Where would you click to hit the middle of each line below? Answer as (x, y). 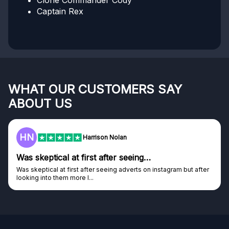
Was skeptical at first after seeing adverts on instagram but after (113, 170)
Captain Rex (60, 12)
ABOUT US (40, 104)
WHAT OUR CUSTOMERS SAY (95, 89)
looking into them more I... (55, 178)
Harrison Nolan (105, 138)
